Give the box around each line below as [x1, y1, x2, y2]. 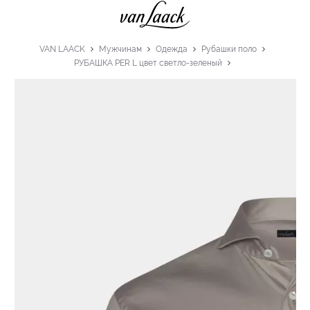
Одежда [156, 44, 188, 54]
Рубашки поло [201, 44, 257, 54]
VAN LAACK [39, 44, 85, 54]
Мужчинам [99, 44, 142, 54]
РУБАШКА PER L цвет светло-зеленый [74, 57, 222, 68]
